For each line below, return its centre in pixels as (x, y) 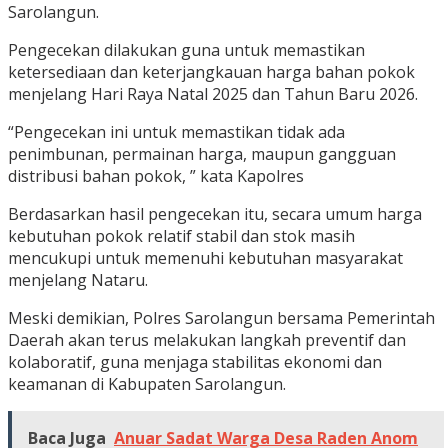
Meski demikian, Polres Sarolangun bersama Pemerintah (221, 317)
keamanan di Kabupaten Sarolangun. (147, 383)
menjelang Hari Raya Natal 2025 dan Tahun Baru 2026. (213, 93)
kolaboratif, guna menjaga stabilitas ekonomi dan (195, 361)
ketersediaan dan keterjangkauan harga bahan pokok (211, 71)
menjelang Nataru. (78, 279)
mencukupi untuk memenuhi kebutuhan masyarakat (205, 257)
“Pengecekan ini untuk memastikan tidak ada (176, 131)
